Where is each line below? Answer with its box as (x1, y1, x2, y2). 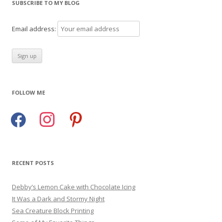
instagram (35, 109, 65, 118)
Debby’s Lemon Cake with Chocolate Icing (12, 182, 135, 191)
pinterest (64, 109, 91, 118)
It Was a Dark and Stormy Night (12, 194, 105, 203)
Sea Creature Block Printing (12, 206, 94, 215)
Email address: (12, 24, 57, 33)
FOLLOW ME (12, 88, 45, 96)
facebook (6, 109, 35, 118)
